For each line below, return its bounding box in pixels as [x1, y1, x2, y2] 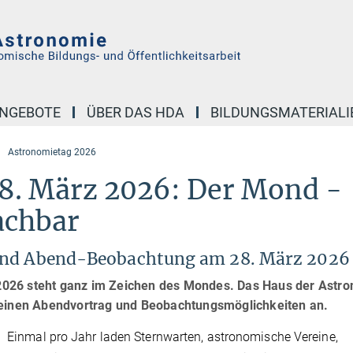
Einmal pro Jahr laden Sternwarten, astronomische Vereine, [7, 329, 338, 344]
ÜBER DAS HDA [87, 104, 184, 121]
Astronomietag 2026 [8, 147, 96, 158]
